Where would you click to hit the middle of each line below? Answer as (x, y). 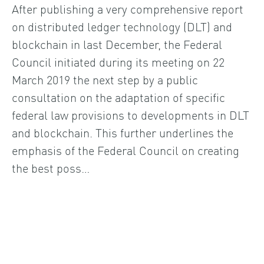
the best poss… (51, 167)
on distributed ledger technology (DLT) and (122, 26)
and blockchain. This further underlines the (123, 132)
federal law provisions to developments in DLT (131, 114)
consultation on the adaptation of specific (118, 96)
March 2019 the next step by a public (105, 79)
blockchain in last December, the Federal (117, 43)
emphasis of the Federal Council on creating (126, 149)
